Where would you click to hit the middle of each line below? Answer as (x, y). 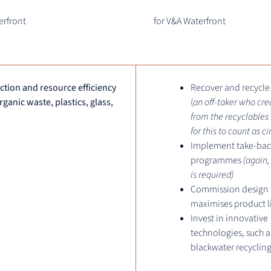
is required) (212, 175)
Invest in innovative (229, 219)
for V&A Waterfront (190, 21)
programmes (217, 161)
